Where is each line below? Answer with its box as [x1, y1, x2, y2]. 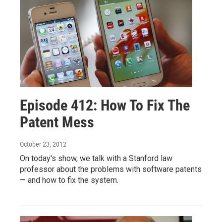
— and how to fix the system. [20, 175, 118, 185]
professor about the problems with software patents [20, 164, 202, 174]
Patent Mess [20, 113, 94, 131]
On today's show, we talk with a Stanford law [20, 153, 172, 163]
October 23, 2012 [20, 140, 66, 148]
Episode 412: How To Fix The [20, 96, 190, 114]
